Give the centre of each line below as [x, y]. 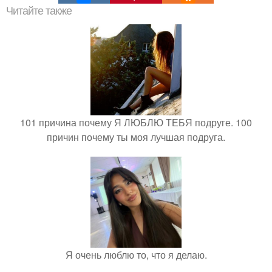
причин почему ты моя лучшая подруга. [136, 137]
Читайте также [39, 11]
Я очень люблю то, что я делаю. [136, 254]
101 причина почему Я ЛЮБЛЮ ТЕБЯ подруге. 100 [136, 122]
